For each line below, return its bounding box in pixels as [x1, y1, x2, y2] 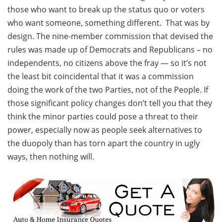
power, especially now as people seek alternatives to [7, 124, 202, 135]
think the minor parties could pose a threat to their [7, 111, 198, 122]
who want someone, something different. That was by [7, 17, 210, 28]
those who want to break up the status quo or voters [7, 4, 205, 15]
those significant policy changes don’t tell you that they [7, 98, 212, 109]
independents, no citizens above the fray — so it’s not [7, 57, 207, 68]
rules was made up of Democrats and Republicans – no [7, 44, 213, 55]
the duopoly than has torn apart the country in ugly [7, 138, 200, 149]
